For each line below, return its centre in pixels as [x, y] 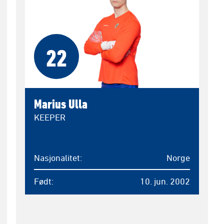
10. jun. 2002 [165, 181]
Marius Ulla [60, 103]
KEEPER [49, 117]
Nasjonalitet [57, 157]
